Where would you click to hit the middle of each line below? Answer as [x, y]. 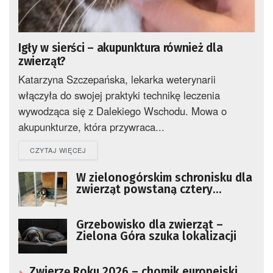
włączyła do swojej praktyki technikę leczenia [119, 95]
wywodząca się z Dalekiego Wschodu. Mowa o [122, 111]
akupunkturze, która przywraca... [91, 126]
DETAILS [100, 149]
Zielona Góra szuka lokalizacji [156, 236]
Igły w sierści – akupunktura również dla [121, 48]
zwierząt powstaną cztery [144, 189]
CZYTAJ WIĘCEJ [58, 150]
